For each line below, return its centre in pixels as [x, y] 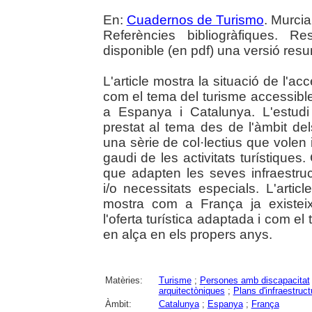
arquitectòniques [192, 290]
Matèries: [124, 280]
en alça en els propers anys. [187, 234]
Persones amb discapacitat [255, 280]
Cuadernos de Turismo [195, 19]
